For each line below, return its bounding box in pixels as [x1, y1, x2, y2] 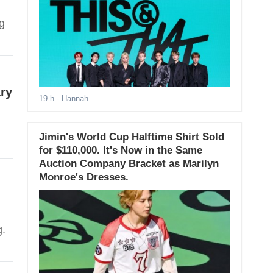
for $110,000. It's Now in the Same [38, 144, 202, 157]
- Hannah [54, 94, 88, 104]
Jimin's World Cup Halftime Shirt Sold [38, 131, 224, 143]
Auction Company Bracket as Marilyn [38, 158, 219, 170]
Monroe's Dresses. [38, 171, 129, 183]
